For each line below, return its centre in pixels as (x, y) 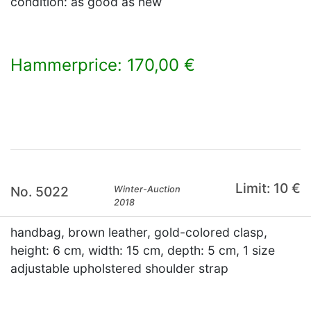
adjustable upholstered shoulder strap (119, 268)
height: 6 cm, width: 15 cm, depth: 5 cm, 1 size (143, 250)
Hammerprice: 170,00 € (103, 65)
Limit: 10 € (268, 188)
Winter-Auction (148, 189)
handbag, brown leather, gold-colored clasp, (139, 232)
